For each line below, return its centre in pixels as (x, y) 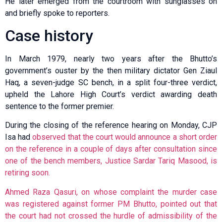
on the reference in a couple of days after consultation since (111, 149)
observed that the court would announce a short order (125, 137)
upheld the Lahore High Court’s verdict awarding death (111, 94)
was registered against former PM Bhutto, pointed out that (111, 204)
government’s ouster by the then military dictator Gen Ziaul (111, 70)
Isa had (19, 137)
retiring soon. (28, 173)
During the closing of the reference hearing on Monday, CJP (111, 125)
